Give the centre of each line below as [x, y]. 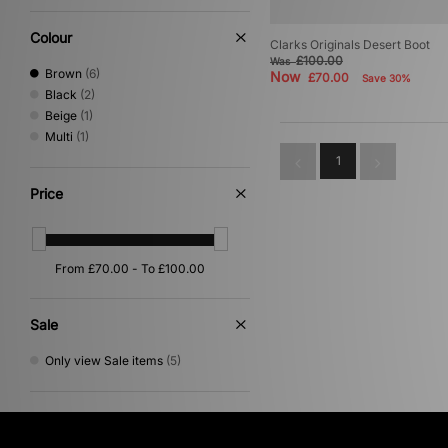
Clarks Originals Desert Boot [350, 45]
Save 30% [386, 78]
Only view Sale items [104, 360]
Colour [51, 37]
